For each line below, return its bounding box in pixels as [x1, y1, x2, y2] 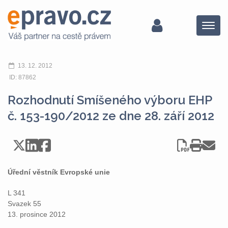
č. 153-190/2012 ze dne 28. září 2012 [8, 108, 214, 123]
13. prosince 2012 [8, 210, 66, 218]
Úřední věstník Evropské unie [8, 168, 110, 176]
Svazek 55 [8, 199, 41, 208]
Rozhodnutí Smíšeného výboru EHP [8, 93, 212, 107]
